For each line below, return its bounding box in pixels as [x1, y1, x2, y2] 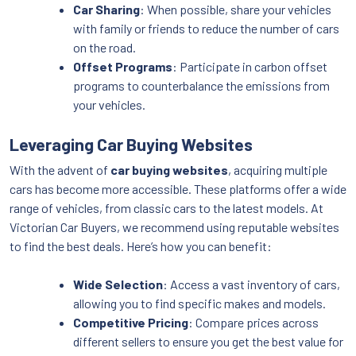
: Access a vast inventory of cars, [163, 277, 340, 292]
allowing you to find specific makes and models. [73, 296, 326, 311]
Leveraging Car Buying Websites [10, 133, 253, 155]
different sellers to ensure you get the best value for [73, 334, 343, 350]
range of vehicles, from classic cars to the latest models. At [10, 200, 323, 216]
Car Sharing [73, 2, 140, 17]
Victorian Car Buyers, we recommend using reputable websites [10, 219, 339, 235]
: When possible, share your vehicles [140, 2, 331, 17]
